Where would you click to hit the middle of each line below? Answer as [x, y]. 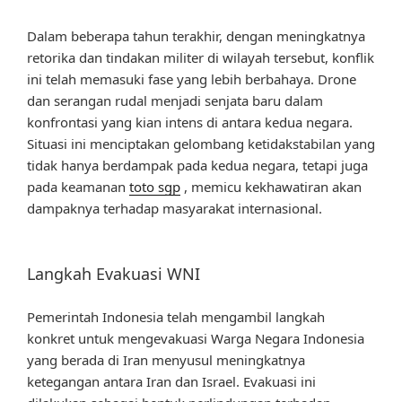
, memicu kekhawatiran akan [271, 186]
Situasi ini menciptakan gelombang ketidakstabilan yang [201, 143]
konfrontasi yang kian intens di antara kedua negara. [190, 122]
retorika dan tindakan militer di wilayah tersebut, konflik [201, 57]
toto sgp [155, 186]
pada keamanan [78, 186]
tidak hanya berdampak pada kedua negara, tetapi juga [197, 165]
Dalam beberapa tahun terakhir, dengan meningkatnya [196, 35]
